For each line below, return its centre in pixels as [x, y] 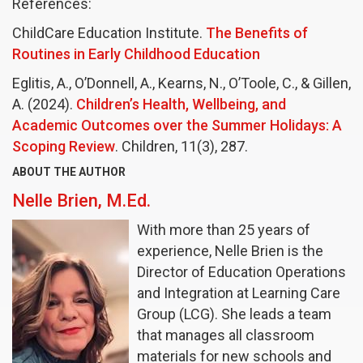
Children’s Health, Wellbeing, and [181, 105]
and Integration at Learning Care [239, 293]
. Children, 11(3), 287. [183, 147]
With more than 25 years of [224, 230]
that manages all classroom [226, 335]
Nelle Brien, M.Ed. [81, 201]
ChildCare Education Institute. [109, 33]
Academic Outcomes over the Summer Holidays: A [177, 126]
